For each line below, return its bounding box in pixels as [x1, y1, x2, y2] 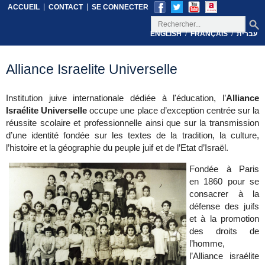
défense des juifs [189, 201, 259, 212]
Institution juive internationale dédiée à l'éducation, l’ [6, 93, 226, 104]
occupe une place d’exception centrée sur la [89, 105, 259, 116]
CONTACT [49, 2, 83, 11]
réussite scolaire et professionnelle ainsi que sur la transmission [6, 118, 259, 128]
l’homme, [189, 238, 225, 249]
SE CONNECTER [92, 2, 148, 11]
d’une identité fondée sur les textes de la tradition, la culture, [6, 130, 259, 141]
